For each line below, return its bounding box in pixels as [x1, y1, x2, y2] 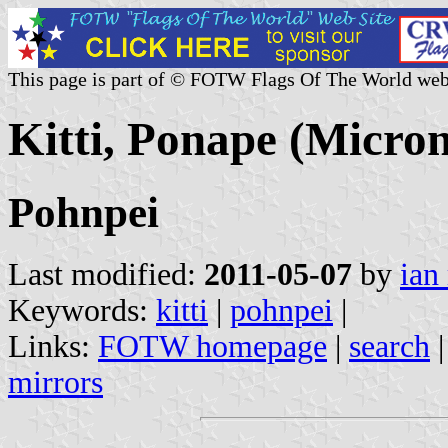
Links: [8, 328, 98, 364]
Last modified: [8, 256, 204, 292]
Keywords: [8, 292, 156, 328]
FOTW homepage [98, 328, 327, 364]
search [349, 328, 430, 364]
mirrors [8, 364, 103, 400]
